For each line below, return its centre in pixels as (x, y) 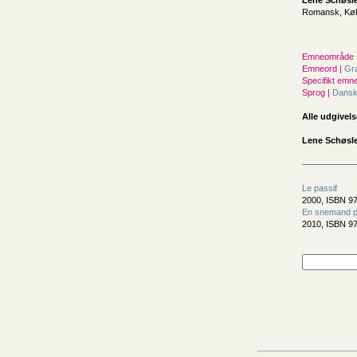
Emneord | (322, 69)
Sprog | (316, 92)
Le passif (320, 188)
